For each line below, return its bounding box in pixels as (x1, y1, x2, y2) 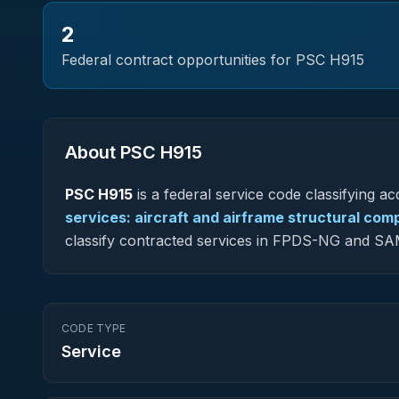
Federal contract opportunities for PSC (61, 51, 330, 69)
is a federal (133, 185, 216, 203)
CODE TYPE (61, 322, 126, 335)
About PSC (65, 142, 160, 163)
